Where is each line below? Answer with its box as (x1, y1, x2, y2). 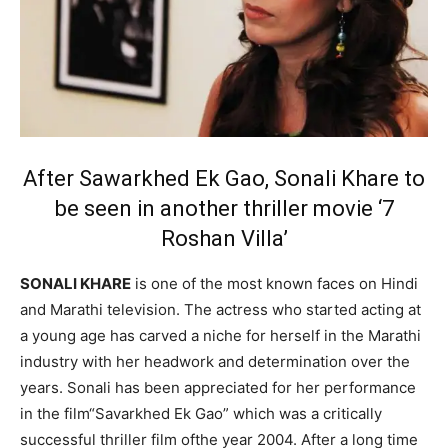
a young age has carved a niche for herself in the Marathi (20, 326, 421, 346)
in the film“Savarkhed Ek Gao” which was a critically (20, 404, 382, 424)
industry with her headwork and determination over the (20, 352, 410, 372)
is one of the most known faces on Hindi (131, 274, 418, 294)
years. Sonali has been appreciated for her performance (20, 378, 416, 398)
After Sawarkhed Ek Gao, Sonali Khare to (23, 166, 425, 192)
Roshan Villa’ (160, 226, 288, 252)
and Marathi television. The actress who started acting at (20, 300, 421, 320)
